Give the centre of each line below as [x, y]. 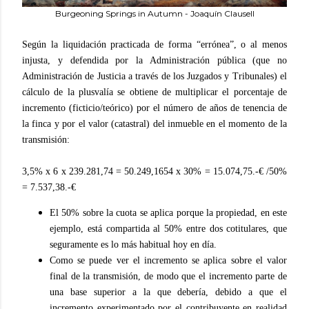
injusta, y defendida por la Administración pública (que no [154, 60]
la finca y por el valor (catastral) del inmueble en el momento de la [154, 124]
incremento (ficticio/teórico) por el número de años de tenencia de [154, 108]
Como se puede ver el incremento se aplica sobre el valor [168, 260]
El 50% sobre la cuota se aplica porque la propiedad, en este [168, 213]
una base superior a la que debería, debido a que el [168, 292]
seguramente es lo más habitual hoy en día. [133, 245]
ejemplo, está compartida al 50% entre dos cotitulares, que [168, 229]
